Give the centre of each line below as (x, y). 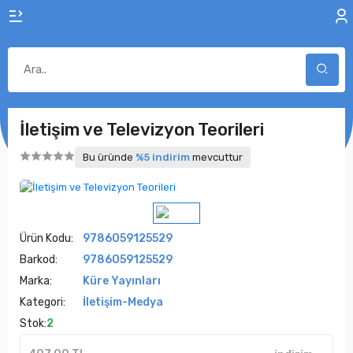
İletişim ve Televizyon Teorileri (142, 130)
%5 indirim (163, 157)
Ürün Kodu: (46, 238)
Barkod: (39, 260)
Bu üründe (109, 157)
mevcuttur (216, 157)
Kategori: (43, 302)
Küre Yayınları (122, 281)
